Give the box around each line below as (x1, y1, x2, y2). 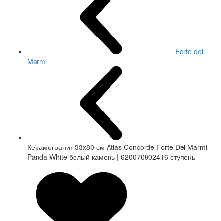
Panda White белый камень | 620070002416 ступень (27, 152, 195, 162)
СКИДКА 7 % (10, 165, 44, 173)
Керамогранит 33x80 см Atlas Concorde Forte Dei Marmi (27, 142, 207, 152)
